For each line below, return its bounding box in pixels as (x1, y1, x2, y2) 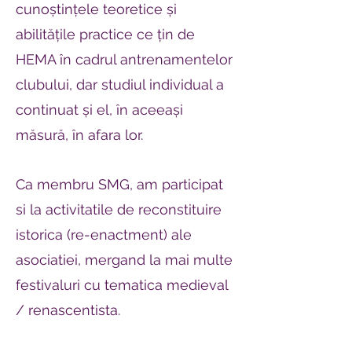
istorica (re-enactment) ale (16, 226, 192, 243)
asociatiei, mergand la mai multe (16, 251, 233, 268)
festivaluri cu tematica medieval (16, 277, 228, 293)
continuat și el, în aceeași (16, 101, 183, 118)
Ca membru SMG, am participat (16, 176, 223, 192)
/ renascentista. (16, 302, 124, 318)
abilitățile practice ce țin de (16, 26, 195, 42)
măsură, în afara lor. (16, 126, 143, 143)
